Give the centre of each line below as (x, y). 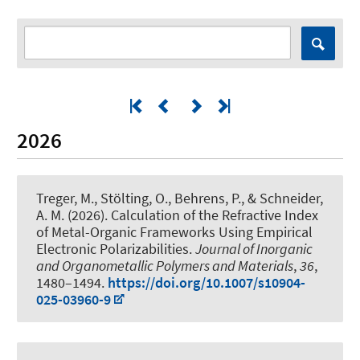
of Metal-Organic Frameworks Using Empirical (174, 231)
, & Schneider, (282, 198)
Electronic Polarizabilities (112, 248)
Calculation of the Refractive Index (215, 215)
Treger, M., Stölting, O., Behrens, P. (139, 198)
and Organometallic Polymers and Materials (165, 265)
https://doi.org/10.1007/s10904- (207, 282)
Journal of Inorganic (254, 248)
